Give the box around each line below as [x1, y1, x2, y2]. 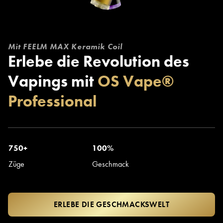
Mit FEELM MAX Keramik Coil [8, 41, 122, 52]
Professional [8, 91, 97, 111]
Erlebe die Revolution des [8, 51, 189, 72]
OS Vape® [98, 71, 174, 92]
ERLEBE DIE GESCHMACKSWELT [54, 199, 169, 210]
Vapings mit [8, 71, 98, 92]
